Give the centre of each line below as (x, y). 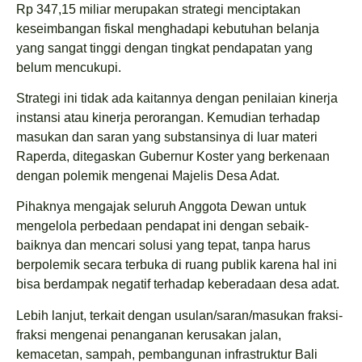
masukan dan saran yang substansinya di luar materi (167, 137)
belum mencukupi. (69, 67)
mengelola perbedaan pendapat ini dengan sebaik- (162, 226)
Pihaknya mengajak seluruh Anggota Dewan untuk (161, 207)
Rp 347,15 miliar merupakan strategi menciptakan (158, 9)
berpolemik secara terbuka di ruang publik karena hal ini (177, 265)
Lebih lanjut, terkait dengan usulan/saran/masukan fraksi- (179, 315)
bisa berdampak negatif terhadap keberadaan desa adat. (178, 284)
